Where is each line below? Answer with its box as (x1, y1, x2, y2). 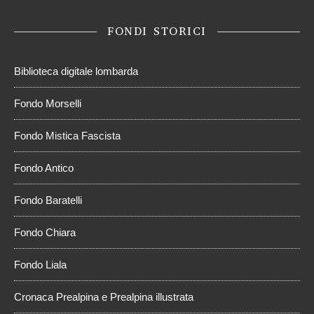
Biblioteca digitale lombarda (14, 65, 138, 78)
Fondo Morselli (14, 97, 81, 110)
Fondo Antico (14, 162, 74, 175)
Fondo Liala (14, 259, 67, 271)
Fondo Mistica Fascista (14, 130, 121, 142)
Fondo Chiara (14, 226, 76, 239)
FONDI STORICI (107, 24, 207, 39)
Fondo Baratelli (14, 194, 82, 207)
